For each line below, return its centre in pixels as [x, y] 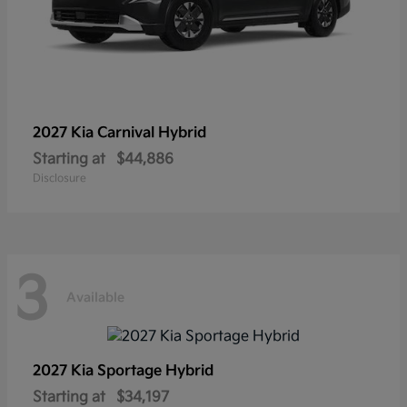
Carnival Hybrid [152, 133]
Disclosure [60, 178]
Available [95, 298]
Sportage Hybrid [155, 372]
